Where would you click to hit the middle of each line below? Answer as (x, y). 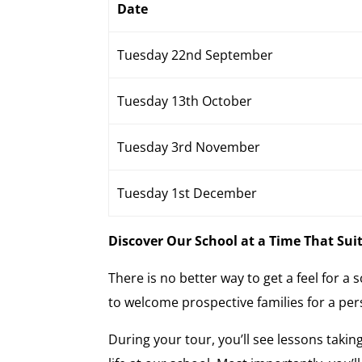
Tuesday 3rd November (188, 147)
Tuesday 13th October (184, 101)
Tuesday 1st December (187, 193)
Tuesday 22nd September (195, 55)
